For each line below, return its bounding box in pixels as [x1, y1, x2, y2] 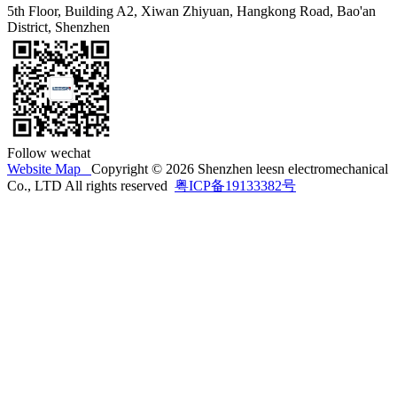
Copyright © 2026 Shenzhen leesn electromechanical [91, 160, 388, 176]
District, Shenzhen [7, 19, 110, 35]
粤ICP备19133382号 [175, 177, 296, 193]
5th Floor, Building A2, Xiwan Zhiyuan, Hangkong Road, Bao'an [7, 3, 376, 19]
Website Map [7, 160, 91, 176]
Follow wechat [7, 144, 90, 160]
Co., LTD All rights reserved [7, 177, 175, 193]
